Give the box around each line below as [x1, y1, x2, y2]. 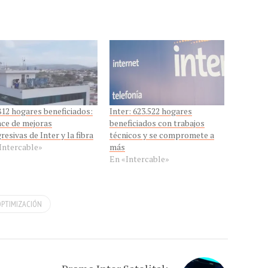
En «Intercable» [109, 153, 169, 165]
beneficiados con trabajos [109, 117, 205, 129]
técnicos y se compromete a [109, 129, 214, 141]
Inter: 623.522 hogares [109, 105, 192, 117]
